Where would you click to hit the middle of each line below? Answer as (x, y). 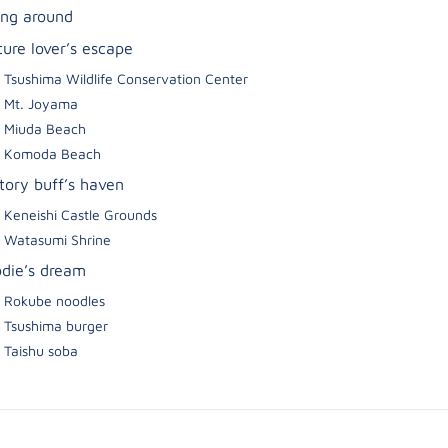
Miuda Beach (45, 128)
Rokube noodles (54, 300)
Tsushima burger (56, 325)
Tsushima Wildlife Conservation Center (126, 78)
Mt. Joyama (41, 103)
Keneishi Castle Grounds (80, 214)
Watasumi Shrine (57, 239)
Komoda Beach (52, 153)
